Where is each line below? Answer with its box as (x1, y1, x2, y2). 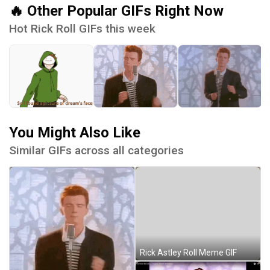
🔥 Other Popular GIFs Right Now (9, 2, 224, 19)
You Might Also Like (9, 124, 140, 141)
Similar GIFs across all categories (9, 143, 184, 157)
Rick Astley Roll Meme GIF (140, 248, 237, 258)
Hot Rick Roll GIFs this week (9, 21, 155, 36)
